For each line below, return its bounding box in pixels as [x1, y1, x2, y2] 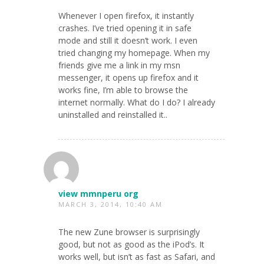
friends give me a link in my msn [58, 59, 180, 71]
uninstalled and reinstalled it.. [58, 108, 167, 120]
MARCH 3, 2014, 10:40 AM [58, 199, 163, 209]
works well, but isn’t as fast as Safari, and [58, 250, 215, 262]
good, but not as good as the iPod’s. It [58, 238, 204, 250]
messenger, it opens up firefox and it [58, 71, 199, 83]
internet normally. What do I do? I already [58, 96, 215, 108]
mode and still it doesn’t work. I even [58, 34, 197, 46]
